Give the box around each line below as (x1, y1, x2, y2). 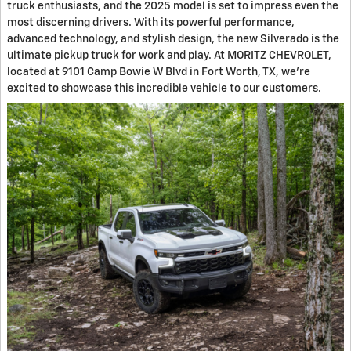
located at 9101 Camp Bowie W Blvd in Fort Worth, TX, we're (7, 67, 310, 78)
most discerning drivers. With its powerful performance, (7, 17, 295, 29)
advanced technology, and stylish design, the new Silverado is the (7, 34, 339, 45)
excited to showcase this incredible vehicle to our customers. (7, 83, 321, 95)
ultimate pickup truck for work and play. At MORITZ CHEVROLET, (7, 50, 331, 62)
